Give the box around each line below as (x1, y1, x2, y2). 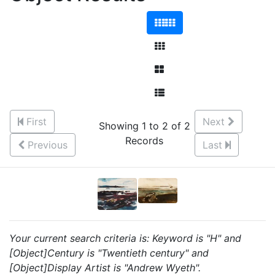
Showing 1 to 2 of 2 (98, 120, 190, 132)
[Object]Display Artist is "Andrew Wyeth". (9, 261, 201, 274)
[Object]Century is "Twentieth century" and (9, 247, 209, 259)
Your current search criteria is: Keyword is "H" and (9, 232, 241, 244)
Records (125, 134, 163, 147)
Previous (28, 139, 68, 151)
